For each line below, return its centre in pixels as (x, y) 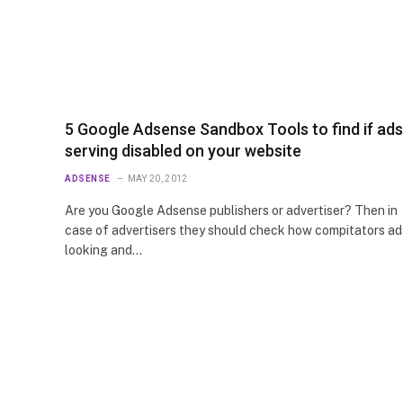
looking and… (103, 250)
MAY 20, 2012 (157, 178)
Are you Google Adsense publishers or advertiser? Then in (231, 210)
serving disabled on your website (183, 150)
